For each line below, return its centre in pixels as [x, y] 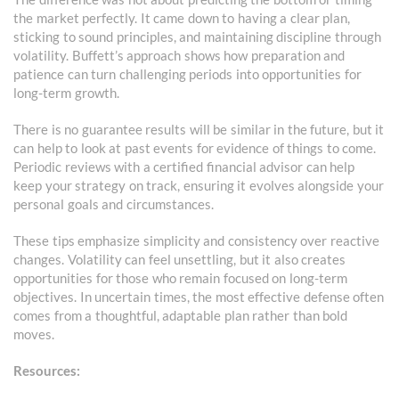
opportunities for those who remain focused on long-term [180, 278]
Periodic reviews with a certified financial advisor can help [184, 167]
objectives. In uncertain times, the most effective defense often [199, 297]
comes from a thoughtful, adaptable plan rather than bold [180, 316]
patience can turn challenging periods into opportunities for [187, 74]
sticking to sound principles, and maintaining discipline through [197, 37]
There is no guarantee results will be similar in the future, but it [199, 130]
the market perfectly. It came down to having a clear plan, [182, 18]
